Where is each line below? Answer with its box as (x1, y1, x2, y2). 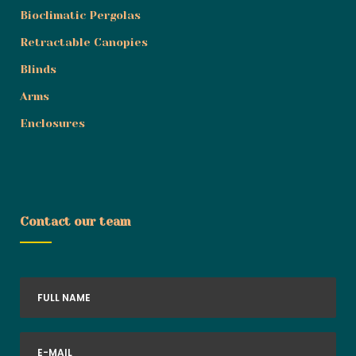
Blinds (20, 62, 56, 75)
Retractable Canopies (20, 35, 148, 48)
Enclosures (20, 116, 85, 130)
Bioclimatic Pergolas (20, 8, 141, 21)
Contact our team (20, 214, 131, 229)
